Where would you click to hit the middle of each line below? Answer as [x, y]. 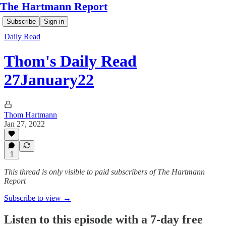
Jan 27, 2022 [24, 124]
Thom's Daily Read [70, 61]
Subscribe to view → [38, 198]
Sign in [54, 21]
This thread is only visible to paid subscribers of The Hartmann [104, 172]
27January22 [49, 80]
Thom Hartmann [31, 115]
